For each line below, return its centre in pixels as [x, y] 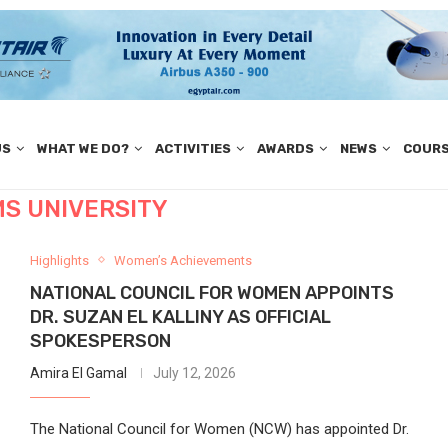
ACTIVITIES [192, 149]
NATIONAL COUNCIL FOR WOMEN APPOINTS [211, 292]
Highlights [59, 260]
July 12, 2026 [194, 372]
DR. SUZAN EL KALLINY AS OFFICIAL [180, 316]
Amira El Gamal [78, 372]
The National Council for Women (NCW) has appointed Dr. [219, 428]
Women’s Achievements [182, 260]
